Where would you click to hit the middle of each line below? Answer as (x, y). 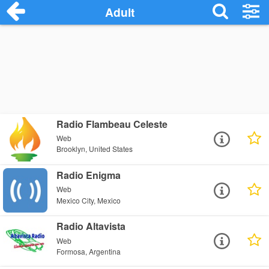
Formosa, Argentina (89, 251)
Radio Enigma (89, 175)
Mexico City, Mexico (89, 200)
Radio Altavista (91, 226)
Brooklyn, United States (95, 149)
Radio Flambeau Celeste (112, 124)
